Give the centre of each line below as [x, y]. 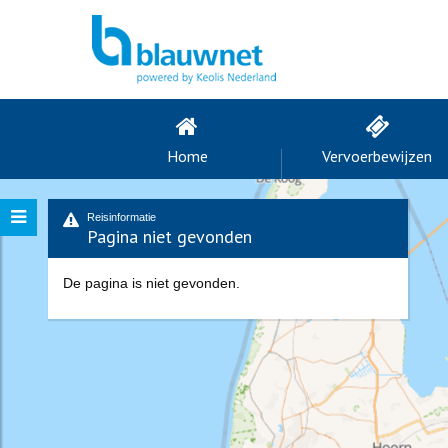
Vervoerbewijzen [377, 156]
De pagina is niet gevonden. [151, 283]
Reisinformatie [121, 217]
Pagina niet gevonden [169, 236]
